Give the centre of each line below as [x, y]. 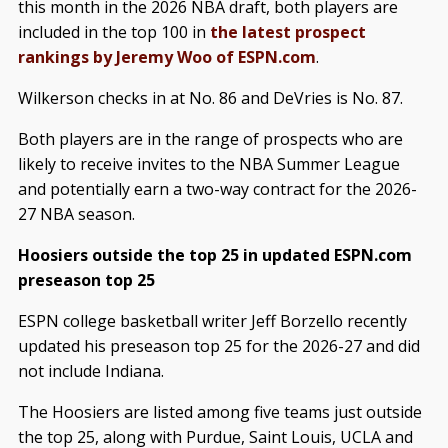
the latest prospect [287, 31]
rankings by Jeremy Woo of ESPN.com [166, 56]
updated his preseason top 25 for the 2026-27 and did [218, 345]
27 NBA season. [76, 213]
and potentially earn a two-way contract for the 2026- [217, 188]
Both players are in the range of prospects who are [210, 138]
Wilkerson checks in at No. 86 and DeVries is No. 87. [210, 97]
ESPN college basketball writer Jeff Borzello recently [212, 320]
